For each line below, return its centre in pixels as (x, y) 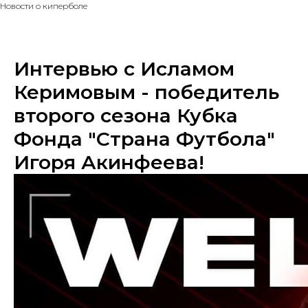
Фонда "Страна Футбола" (144, 139)
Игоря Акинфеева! (109, 162)
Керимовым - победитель (146, 92)
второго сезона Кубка (126, 115)
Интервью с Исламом (124, 69)
